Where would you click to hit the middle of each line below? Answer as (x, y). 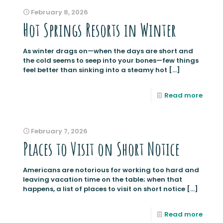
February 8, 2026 (59, 12)
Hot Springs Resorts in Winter (100, 30)
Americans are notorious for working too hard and (111, 170)
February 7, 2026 (59, 131)
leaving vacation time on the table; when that (103, 180)
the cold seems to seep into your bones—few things (111, 61)
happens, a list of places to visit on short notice (104, 189)
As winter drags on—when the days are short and (108, 51)
